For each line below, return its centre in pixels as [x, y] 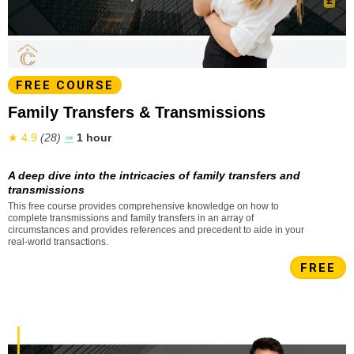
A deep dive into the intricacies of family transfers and [154, 175]
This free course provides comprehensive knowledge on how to [143, 206]
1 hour [94, 137]
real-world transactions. [58, 241]
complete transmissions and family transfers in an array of [131, 218]
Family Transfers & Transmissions [137, 112]
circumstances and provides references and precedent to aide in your [156, 230]
